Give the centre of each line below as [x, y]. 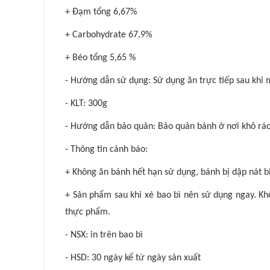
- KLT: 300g [86, 104]
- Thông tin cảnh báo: [106, 150]
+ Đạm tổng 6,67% [101, 12]
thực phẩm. [88, 212]
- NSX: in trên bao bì [104, 235]
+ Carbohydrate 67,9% [108, 35]
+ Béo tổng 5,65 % [100, 58]
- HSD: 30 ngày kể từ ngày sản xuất [133, 258]
